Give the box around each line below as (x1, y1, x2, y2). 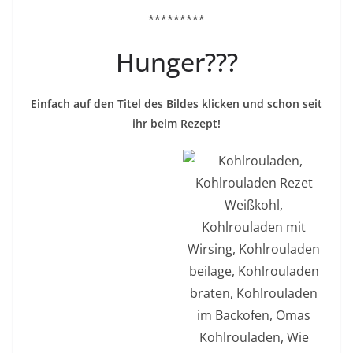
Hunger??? (115, 45, 238, 80)
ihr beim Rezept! (132, 116, 221, 132)
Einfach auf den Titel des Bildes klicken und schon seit (31, 96, 322, 112)
